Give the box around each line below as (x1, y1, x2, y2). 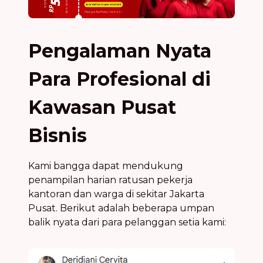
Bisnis (28, 124, 87, 147)
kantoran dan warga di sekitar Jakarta (28, 188, 204, 200)
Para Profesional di (28, 68, 211, 91)
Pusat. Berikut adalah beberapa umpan (28, 203, 214, 214)
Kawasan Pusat (28, 96, 176, 119)
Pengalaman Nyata (28, 39, 211, 63)
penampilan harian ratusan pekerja (28, 174, 193, 186)
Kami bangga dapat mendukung (28, 160, 183, 172)
